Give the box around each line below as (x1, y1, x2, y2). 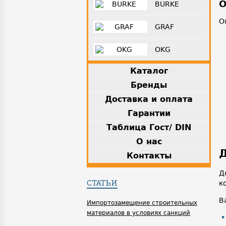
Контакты (126, 150, 172, 160)
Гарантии (127, 108, 171, 118)
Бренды (131, 80, 167, 90)
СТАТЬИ (87, 177, 118, 188)
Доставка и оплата (105, 94, 193, 104)
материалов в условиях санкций (87, 209, 190, 216)
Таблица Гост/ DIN (106, 122, 191, 132)
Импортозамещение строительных (87, 199, 197, 206)
